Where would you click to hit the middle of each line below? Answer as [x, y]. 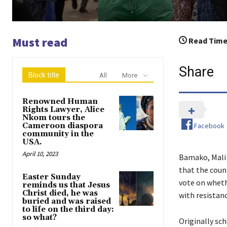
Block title [44, 75]
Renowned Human [60, 102]
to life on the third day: [68, 210]
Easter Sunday [51, 177]
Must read [40, 43]
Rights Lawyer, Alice [63, 110]
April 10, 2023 [40, 154]
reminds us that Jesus [66, 185]
